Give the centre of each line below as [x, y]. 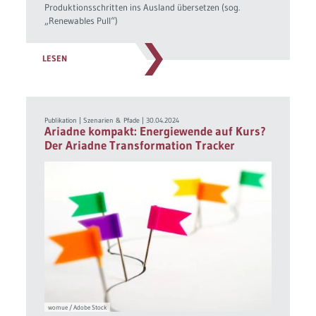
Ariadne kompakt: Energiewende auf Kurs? [156, 132]
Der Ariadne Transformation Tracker [140, 146]
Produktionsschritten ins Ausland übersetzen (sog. [142, 7]
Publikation [61, 120]
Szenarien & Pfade [112, 120]
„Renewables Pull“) [81, 21]
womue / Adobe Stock [77, 308]
